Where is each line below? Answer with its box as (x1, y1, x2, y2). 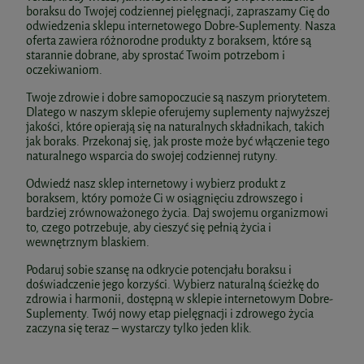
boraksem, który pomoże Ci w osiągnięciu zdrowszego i (26, 190, 303, 206)
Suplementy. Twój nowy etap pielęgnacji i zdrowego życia (26, 305, 314, 322)
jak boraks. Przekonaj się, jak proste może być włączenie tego (26, 133, 330, 149)
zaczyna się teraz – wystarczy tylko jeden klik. (26, 320, 252, 336)
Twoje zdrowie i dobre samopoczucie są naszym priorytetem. (26, 89, 331, 106)
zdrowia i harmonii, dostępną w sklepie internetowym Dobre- (26, 291, 333, 307)
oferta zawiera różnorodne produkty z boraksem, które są (26, 32, 311, 49)
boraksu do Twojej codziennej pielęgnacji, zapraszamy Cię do (26, 3, 330, 19)
